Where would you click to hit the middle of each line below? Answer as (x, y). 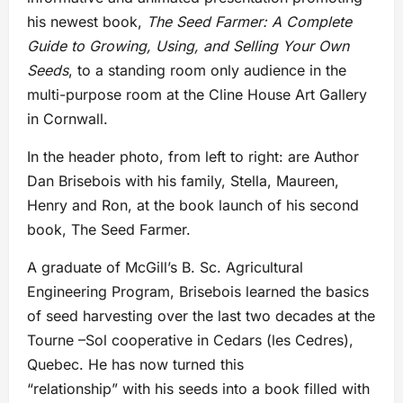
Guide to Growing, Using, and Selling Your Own (188, 46)
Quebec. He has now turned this (135, 365)
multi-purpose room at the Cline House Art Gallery (197, 95)
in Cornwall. (67, 119)
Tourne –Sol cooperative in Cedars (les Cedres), (190, 340)
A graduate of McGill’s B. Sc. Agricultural (165, 268)
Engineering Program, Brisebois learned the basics (198, 292)
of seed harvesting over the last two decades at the (201, 316)
